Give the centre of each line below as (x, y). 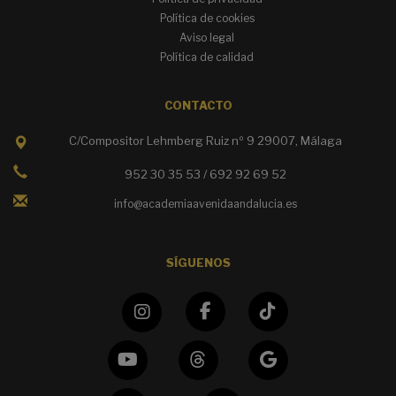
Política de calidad (207, 57)
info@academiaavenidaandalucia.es (205, 204)
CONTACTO (198, 106)
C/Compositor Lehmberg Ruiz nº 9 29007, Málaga (205, 141)
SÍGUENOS (198, 263)
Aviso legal (207, 38)
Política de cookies (207, 19)
